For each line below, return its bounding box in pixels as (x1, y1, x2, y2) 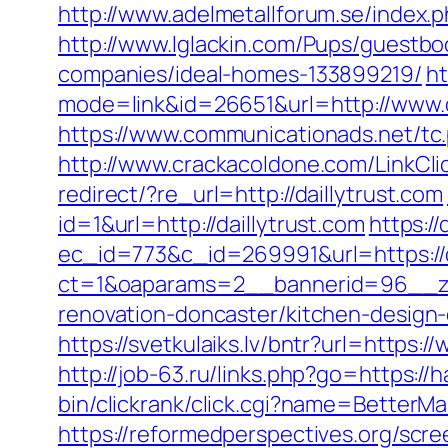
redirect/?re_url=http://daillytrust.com (58, 179, 444, 209)
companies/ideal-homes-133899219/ (58, 59, 422, 89)
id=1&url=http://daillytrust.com (58, 209, 365, 239)
